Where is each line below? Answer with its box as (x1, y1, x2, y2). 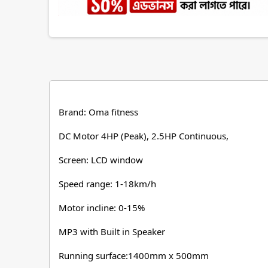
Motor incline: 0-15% (59, 202, 145, 214)
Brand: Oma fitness (59, 106, 138, 118)
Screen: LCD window (59, 154, 143, 166)
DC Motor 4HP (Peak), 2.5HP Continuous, (59, 130, 229, 142)
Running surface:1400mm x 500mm (59, 249, 209, 262)
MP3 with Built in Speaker (59, 226, 165, 238)
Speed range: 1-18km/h (59, 178, 156, 190)
